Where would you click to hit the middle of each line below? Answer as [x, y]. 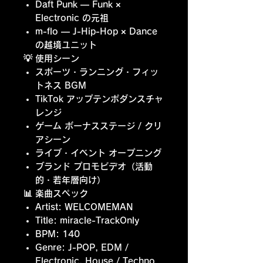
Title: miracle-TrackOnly [87, 220]
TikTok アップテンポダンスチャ [99, 99]
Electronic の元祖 [72, 18]
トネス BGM [61, 85]
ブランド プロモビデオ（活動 [94, 166]
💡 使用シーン [51, 58]
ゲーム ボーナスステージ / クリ [99, 126]
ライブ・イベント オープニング [98, 153]
